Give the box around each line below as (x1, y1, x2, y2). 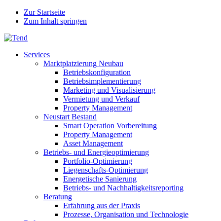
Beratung (43, 192, 72, 201)
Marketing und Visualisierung (63, 86, 155, 94)
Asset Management (63, 139, 123, 147)
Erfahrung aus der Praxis (63, 201, 140, 210)
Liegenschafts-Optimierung (63, 166, 148, 174)
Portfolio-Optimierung (63, 157, 132, 165)
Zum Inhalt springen (24, 17, 87, 25)
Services (24, 50, 50, 59)
